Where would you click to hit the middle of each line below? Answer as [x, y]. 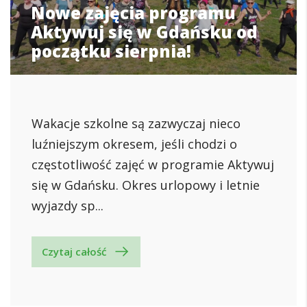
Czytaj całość [74, 251]
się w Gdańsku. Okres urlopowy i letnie [146, 185]
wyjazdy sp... [67, 205]
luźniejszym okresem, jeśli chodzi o [134, 144]
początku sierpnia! [111, 51]
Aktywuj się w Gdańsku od [144, 32]
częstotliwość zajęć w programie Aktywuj [153, 164]
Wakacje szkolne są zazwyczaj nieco [136, 123]
